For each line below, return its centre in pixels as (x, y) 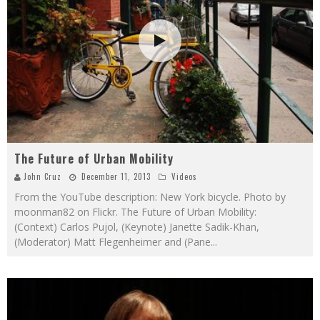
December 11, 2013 (116, 176)
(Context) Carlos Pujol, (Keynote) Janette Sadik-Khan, (137, 226)
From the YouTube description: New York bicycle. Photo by (150, 196)
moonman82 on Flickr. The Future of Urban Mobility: (135, 211)
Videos (184, 176)
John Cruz (42, 176)
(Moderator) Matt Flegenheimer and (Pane (112, 241)
